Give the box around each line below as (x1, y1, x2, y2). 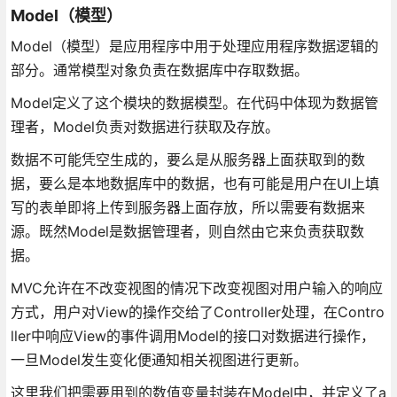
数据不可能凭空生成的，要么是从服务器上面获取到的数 (10, 150, 365, 168)
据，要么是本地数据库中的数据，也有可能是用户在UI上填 (10, 174, 379, 192)
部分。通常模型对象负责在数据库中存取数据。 (10, 60, 308, 79)
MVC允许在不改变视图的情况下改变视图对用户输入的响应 (10, 278, 383, 297)
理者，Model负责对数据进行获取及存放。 (10, 117, 279, 136)
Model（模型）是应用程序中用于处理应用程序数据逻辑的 (10, 36, 378, 55)
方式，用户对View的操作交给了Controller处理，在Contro (10, 302, 385, 321)
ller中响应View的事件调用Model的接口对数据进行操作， (10, 326, 375, 345)
